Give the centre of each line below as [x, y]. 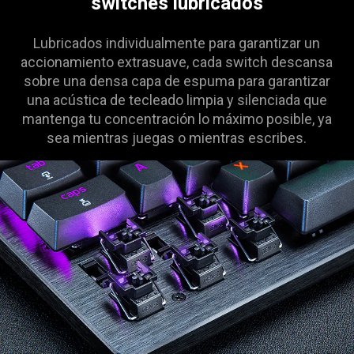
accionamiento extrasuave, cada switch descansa [177, 62]
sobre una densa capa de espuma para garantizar [177, 81]
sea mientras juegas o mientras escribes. [177, 137]
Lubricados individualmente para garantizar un [177, 43]
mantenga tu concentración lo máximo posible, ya [177, 119]
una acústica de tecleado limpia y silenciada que [177, 100]
